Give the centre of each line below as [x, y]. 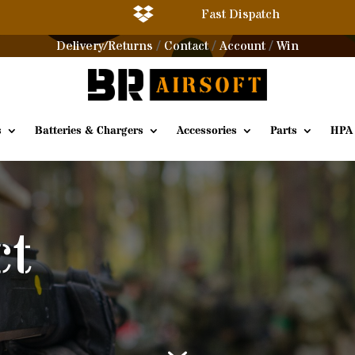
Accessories [207, 130]
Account [242, 46]
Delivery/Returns [105, 46]
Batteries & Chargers [89, 130]
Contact [186, 46]
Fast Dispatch [240, 14]
